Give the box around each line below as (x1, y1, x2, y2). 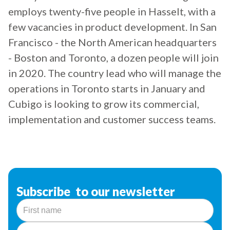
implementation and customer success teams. (8, 113, 216, 126)
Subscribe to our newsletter (16, 184, 175, 199)
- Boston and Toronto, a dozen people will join (8, 51, 219, 64)
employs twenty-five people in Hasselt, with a (8, 5, 216, 18)
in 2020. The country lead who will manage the (8, 67, 221, 80)
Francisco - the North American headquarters (8, 36, 217, 49)
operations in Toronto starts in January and (8, 82, 205, 95)
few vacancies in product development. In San (8, 21, 217, 33)
